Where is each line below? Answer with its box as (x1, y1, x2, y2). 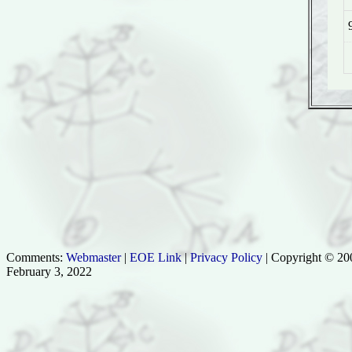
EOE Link (130, 251, 181, 264)
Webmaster (66, 251, 121, 264)
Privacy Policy (190, 251, 262, 264)
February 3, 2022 (6, 265, 92, 278)
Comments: (6, 251, 66, 264)
